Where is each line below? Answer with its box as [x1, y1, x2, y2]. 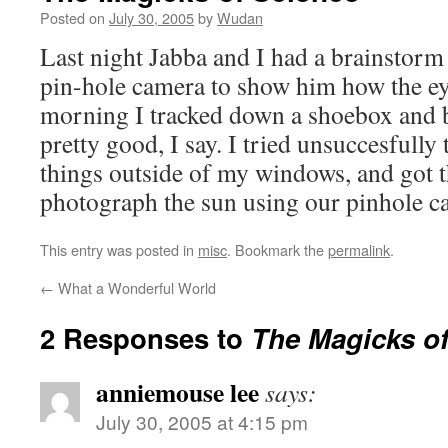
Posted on [40, 7, 105, 28]
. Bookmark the [227, 239, 328, 260]
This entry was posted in [40, 239, 198, 260]
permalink [328, 239, 390, 260]
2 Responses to [40, 318, 251, 357]
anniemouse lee [96, 373, 259, 411]
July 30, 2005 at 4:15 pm [96, 408, 308, 435]
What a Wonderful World [54, 277, 216, 298]
